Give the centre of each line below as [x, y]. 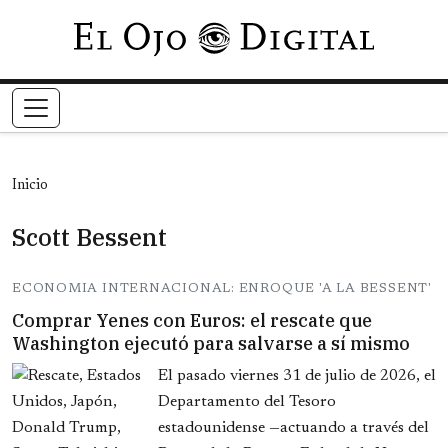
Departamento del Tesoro [247, 402]
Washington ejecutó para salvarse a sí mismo [211, 344]
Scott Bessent [89, 237]
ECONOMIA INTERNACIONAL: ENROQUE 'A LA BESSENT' [222, 289]
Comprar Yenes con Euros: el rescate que [192, 321]
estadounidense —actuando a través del [293, 428]
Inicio [30, 186]
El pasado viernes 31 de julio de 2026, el [297, 376]
